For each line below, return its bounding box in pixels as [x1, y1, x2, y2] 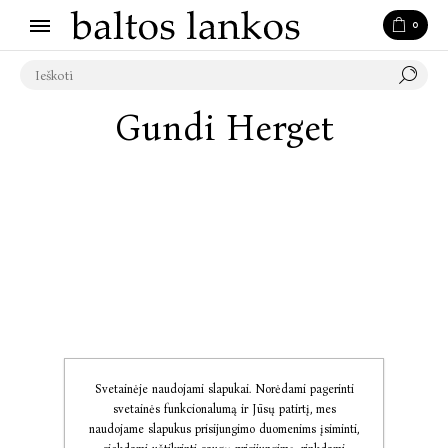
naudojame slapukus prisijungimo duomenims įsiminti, [89, 422, 359, 436]
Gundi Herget [114, 106, 334, 150]
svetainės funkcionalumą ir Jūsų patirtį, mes [112, 402, 336, 416]
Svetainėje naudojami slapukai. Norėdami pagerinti [94, 382, 354, 396]
